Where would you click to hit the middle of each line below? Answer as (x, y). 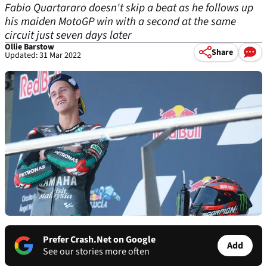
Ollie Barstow (30, 47)
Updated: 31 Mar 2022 (43, 55)
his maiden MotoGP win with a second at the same (120, 22)
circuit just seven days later (68, 35)
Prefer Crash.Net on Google (99, 240)
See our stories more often (96, 252)
